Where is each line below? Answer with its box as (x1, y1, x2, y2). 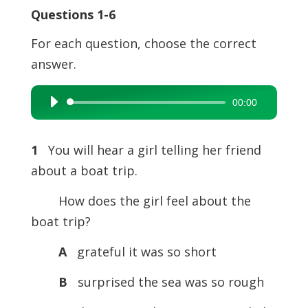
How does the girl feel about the (30, 192, 251, 209)
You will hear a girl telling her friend (41, 142, 261, 158)
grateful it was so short (69, 243, 217, 260)
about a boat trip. (30, 162, 137, 179)
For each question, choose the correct (30, 35, 256, 52)
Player (41, 117, 69, 130)
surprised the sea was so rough (70, 274, 264, 290)
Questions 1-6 (30, 6, 115, 23)
